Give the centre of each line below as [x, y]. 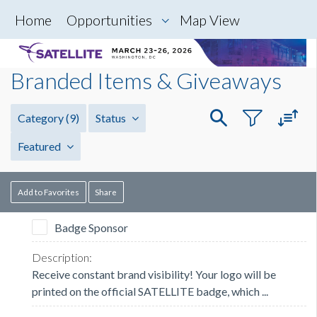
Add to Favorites [48, 192]
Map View [210, 20]
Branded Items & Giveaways [146, 81]
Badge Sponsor [91, 228]
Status [112, 118]
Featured [40, 146]
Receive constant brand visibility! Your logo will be [154, 275]
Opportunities [109, 20]
